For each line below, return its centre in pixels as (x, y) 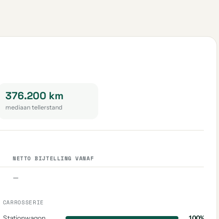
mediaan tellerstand (34, 107)
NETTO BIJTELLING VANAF (54, 158)
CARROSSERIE (23, 202)
